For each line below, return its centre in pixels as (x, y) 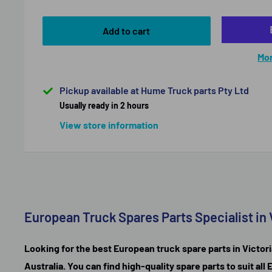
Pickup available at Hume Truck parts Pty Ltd (154, 90)
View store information (109, 124)
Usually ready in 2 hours (104, 105)
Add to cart (127, 30)
